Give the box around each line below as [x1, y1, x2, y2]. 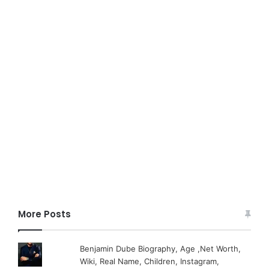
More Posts [18, 207, 71, 220]
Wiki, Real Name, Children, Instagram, [80, 256, 220, 266]
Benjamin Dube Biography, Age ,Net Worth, [80, 243, 241, 253]
